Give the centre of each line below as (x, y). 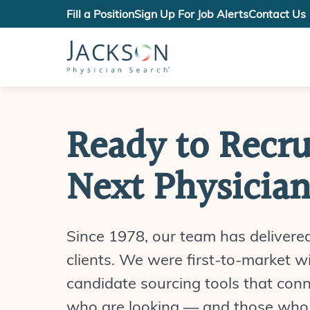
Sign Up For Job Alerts (191, 14)
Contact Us (277, 14)
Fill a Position (100, 14)
